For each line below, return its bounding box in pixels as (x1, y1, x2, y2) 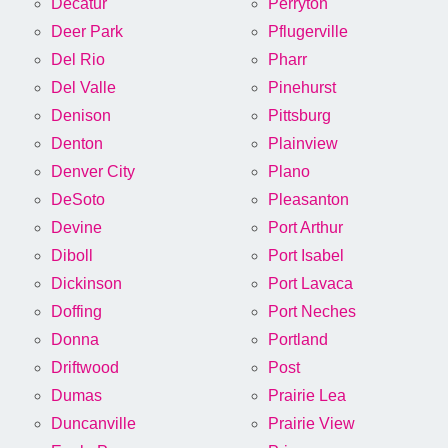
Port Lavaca (268, 275, 353, 293)
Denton (51, 135, 103, 153)
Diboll (51, 247, 93, 265)
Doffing (51, 303, 102, 321)
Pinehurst (268, 79, 336, 97)
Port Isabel (268, 247, 344, 265)
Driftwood (51, 359, 119, 377)
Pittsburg (268, 107, 331, 125)
